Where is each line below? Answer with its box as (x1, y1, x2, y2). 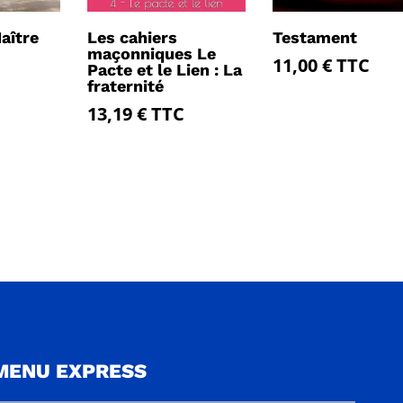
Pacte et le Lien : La (87, 60, 243, 80)
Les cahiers (87, 28, 178, 48)
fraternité (87, 76, 165, 96)
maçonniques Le (87, 44, 217, 64)
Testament (272, 28, 357, 48)
